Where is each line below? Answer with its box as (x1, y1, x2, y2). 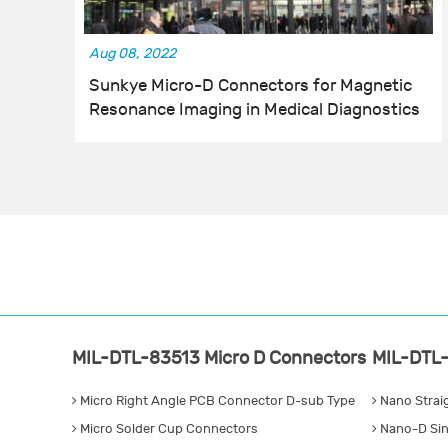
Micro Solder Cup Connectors (77, 421, 258, 438)
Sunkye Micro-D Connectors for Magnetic (89, 76, 412, 97)
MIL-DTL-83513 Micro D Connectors (72, 348, 366, 370)
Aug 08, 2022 (89, 45, 176, 63)
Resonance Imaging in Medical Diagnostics (89, 100, 420, 121)
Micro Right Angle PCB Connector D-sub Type (77, 393, 355, 410)
